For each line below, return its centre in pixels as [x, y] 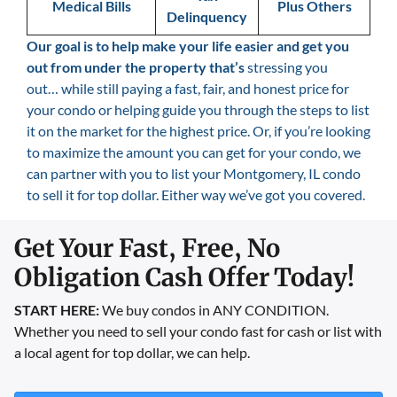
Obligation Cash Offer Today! [184, 277]
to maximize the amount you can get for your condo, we [194, 152]
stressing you [286, 66]
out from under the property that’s [136, 66]
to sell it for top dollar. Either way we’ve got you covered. [196, 194]
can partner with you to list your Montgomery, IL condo [194, 173]
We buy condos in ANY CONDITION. [214, 309]
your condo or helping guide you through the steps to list [198, 109]
